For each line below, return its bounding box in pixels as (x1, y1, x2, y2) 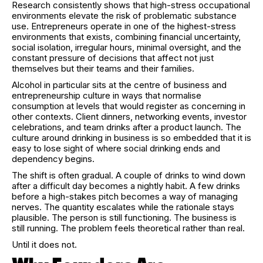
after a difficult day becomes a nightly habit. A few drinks (12, 180, 240, 191)
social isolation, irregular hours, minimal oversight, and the (12, 41, 241, 53)
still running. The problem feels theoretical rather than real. (12, 222, 245, 234)
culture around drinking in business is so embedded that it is (12, 131, 251, 143)
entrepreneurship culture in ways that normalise (12, 89, 201, 101)
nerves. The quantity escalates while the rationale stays (12, 201, 234, 213)
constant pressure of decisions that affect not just (12, 52, 214, 63)
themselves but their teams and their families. (12, 62, 194, 74)
